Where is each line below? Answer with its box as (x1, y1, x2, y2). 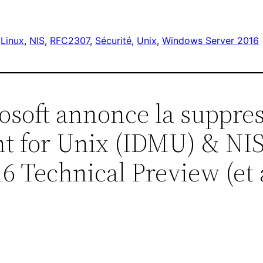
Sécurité (95, 35, 132, 47)
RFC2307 (50, 35, 90, 47)
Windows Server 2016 (162, 35, 259, 47)
